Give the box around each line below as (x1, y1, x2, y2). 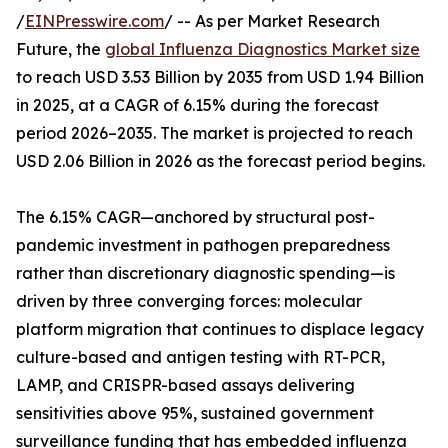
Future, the (16, 39, 105, 60)
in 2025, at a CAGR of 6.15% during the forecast (16, 95, 379, 116)
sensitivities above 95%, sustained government (16, 403, 374, 424)
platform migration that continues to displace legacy (16, 319, 424, 340)
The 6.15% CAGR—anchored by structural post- (16, 207, 375, 228)
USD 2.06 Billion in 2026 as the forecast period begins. (16, 151, 425, 172)
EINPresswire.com (25, 11, 164, 32)
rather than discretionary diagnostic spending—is (16, 263, 395, 284)
